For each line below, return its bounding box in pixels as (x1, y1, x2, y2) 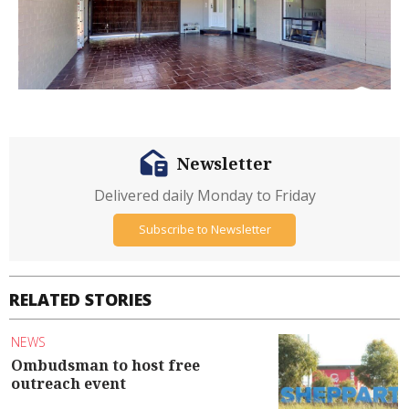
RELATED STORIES (9, 288, 152, 310)
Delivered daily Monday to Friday (93, 184, 316, 205)
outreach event (11, 372, 126, 393)
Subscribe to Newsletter (138, 221, 271, 237)
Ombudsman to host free (11, 354, 200, 375)
